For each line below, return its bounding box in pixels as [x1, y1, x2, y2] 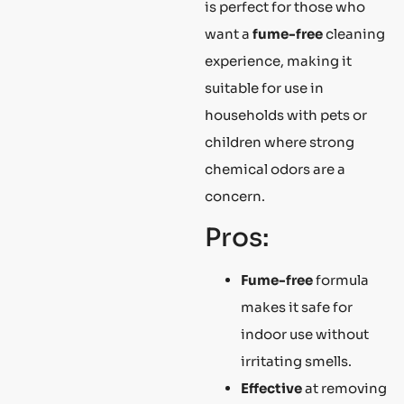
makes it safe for [241, 298, 353, 317]
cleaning [323, 24, 385, 42]
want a [205, 24, 252, 42]
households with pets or [205, 106, 367, 124]
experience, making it [205, 51, 352, 69]
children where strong [205, 133, 354, 151]
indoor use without [241, 326, 369, 344]
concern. [205, 187, 265, 205]
